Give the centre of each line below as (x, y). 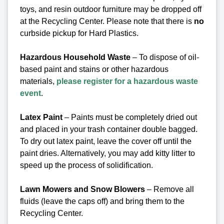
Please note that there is (150, 21)
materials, (38, 81)
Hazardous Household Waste (75, 57)
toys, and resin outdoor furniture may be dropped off (111, 9)
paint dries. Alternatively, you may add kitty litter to (107, 153)
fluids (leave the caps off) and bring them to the (102, 201)
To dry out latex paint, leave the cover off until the (106, 141)
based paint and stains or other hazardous (94, 69)
